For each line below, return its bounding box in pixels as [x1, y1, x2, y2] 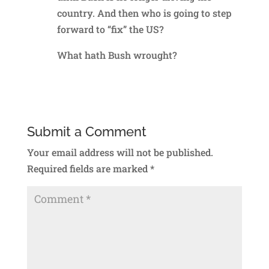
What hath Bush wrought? [56, 48, 177, 61]
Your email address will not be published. [26, 145, 213, 159]
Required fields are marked [26, 162, 150, 175]
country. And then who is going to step [56, 6, 232, 19]
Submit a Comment [26, 123, 147, 139]
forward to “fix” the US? [56, 22, 164, 35]
